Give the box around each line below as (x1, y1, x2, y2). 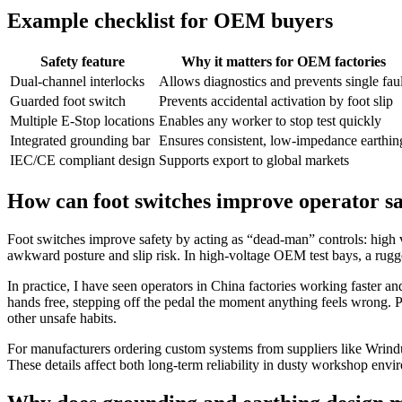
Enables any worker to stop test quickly (159, 113, 381, 129)
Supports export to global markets (159, 153, 349, 169)
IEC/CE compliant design (10, 153, 155, 169)
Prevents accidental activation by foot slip (159, 93, 393, 109)
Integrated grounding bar (10, 133, 150, 149)
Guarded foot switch (10, 93, 126, 109)
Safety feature (40, 54, 125, 70)
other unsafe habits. (7, 310, 117, 327)
